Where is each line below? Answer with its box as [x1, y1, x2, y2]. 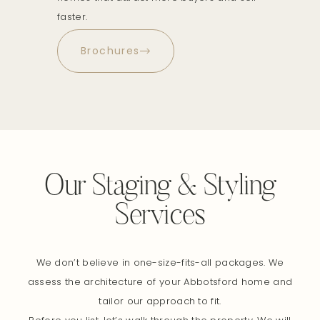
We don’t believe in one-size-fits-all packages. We [36, 255, 284, 269]
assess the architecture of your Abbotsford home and [27, 274, 293, 289]
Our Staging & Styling [44, 172, 276, 202]
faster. [57, 9, 88, 24]
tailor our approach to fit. [99, 294, 221, 308]
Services [115, 201, 205, 231]
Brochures [81, 43, 140, 58]
